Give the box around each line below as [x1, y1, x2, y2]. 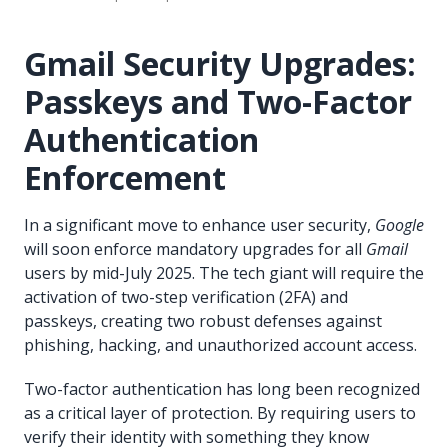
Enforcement [24, 155, 226, 199]
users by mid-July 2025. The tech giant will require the [24, 261, 424, 284]
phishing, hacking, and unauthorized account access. [24, 333, 417, 356]
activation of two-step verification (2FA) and [24, 285, 348, 308]
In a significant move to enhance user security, [24, 213, 375, 236]
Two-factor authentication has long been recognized [24, 377, 420, 400]
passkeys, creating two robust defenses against [24, 309, 382, 332]
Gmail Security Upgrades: [24, 41, 416, 85]
